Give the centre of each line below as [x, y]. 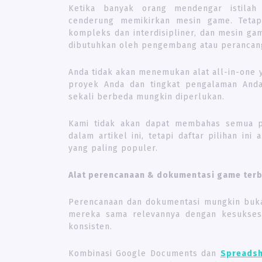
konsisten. [90, 226]
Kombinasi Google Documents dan [144, 253]
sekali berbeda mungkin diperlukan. [146, 96]
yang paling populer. [113, 148]
